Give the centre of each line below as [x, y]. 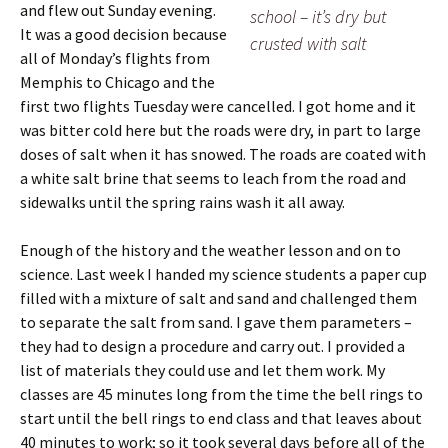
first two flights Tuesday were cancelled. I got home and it [218, 106]
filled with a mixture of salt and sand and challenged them [218, 298]
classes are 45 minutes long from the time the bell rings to [221, 394]
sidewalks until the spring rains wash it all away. [182, 202]
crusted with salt [308, 44]
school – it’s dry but [318, 17]
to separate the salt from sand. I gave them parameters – [216, 322]
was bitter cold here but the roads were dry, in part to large [220, 130]
